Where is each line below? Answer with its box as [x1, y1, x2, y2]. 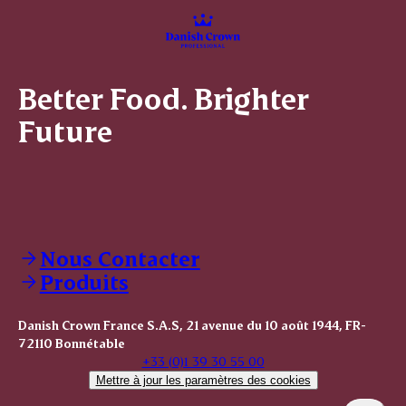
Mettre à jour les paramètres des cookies [95, 373, 311, 388]
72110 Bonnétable [17, 335, 125, 352]
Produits [39, 268, 129, 295]
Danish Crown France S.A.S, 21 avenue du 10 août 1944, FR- [17, 317, 366, 333]
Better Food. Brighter [17, 80, 308, 117]
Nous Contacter [39, 245, 200, 272]
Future [17, 112, 112, 150]
